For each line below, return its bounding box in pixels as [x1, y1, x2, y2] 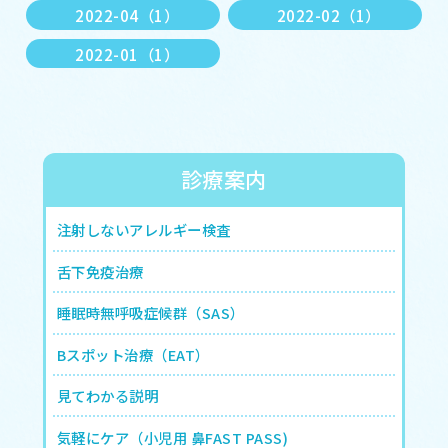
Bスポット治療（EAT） [56, 343, 210, 365]
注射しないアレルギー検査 [56, 219, 231, 241]
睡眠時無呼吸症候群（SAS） [56, 302, 245, 324]
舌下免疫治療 [56, 260, 144, 282]
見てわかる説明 [56, 385, 159, 407]
